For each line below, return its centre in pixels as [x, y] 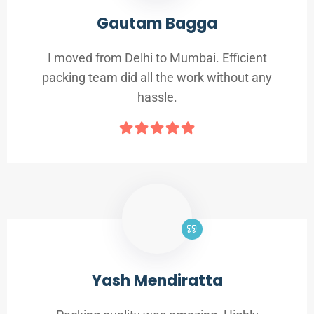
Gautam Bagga [157, 24]
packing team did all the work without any [157, 78]
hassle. [157, 97]
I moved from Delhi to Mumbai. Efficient [157, 58]
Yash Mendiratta [157, 281]
